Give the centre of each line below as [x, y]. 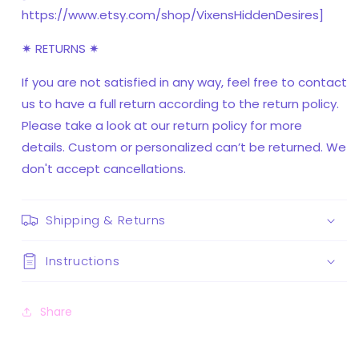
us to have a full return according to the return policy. [180, 104]
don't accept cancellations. [104, 169]
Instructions [83, 261]
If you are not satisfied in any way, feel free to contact [184, 83]
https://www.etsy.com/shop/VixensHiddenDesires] [173, 15]
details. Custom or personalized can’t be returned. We [184, 147]
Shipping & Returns [106, 220]
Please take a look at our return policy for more [162, 126]
